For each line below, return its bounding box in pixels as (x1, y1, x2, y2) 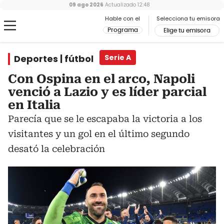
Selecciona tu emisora (156, 14, 220, 22)
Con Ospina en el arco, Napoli (8, 72, 195, 86)
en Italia (8, 98, 60, 112)
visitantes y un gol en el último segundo (8, 128, 189, 139)
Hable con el (105, 14, 140, 22)
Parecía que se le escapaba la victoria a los (8, 113, 202, 124)
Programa (107, 27, 138, 33)
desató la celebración (8, 143, 105, 154)
